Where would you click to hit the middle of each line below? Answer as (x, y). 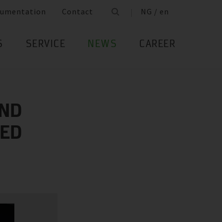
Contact (78, 12)
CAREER (157, 45)
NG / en (155, 12)
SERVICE (45, 45)
